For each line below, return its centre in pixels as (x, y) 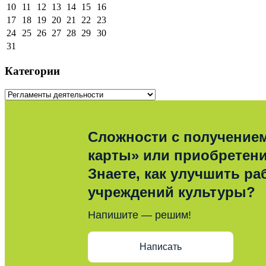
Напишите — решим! (140, 215)
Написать (161, 247)
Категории (32, 71)
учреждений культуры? (172, 192)
